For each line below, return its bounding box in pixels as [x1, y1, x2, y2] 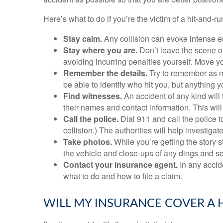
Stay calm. [63, 33, 102, 44]
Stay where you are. [63, 44, 137, 56]
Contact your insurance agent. [63, 159, 178, 170]
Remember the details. [63, 67, 147, 79]
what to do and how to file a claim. [63, 170, 182, 182]
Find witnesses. [63, 90, 122, 102]
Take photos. [63, 136, 112, 147]
